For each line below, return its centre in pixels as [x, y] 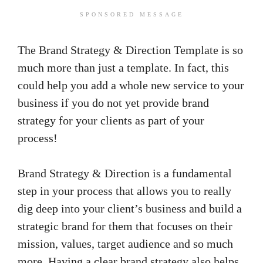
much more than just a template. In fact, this [123, 68]
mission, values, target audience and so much [125, 244]
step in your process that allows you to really [124, 191]
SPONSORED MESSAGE [131, 15]
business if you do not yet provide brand [113, 103]
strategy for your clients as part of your [111, 121]
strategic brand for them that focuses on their [125, 226]
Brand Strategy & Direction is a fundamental [125, 173]
